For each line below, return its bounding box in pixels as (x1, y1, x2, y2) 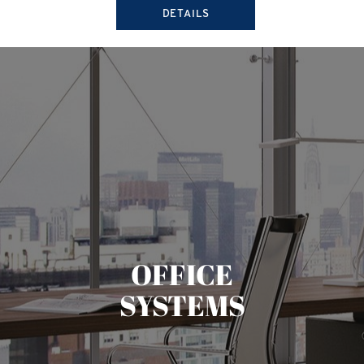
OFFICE (131, 255, 233, 294)
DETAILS (162, 6, 210, 19)
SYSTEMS (119, 286, 245, 325)
